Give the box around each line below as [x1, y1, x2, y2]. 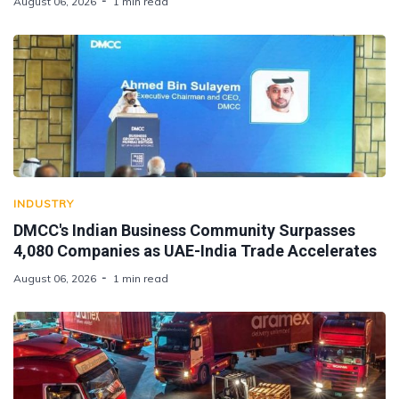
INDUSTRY [13, 196, 74, 210]
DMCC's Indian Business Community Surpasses [13, 220, 355, 240]
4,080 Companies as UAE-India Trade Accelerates [13, 240, 377, 260]
